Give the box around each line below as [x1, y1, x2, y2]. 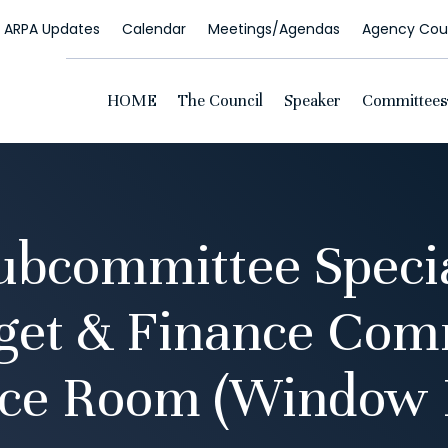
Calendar [121, 19, 186, 40]
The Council [177, 91, 263, 112]
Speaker [283, 91, 341, 112]
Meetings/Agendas [207, 19, 340, 40]
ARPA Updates [3, 19, 100, 40]
